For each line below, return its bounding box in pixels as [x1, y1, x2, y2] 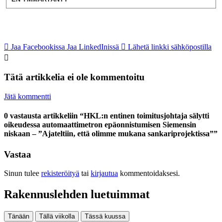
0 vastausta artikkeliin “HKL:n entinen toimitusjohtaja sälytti [4, 111, 209, 120]
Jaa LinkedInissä [67, 42, 119, 51]
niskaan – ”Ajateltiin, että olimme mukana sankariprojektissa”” [4, 129, 218, 138]
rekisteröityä [41, 169, 79, 178]
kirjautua [91, 169, 118, 178]
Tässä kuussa [85, 213, 125, 221]
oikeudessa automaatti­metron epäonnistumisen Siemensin [4, 120, 196, 129]
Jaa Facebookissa [11, 42, 65, 51]
